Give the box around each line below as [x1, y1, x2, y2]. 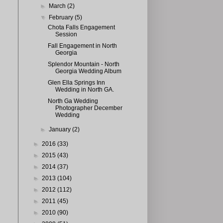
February [49, 14, 75, 21]
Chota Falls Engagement [47, 24, 115, 31]
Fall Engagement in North [47, 42, 117, 49]
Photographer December [55, 105, 122, 111]
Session [55, 31, 77, 38]
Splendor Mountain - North [47, 61, 119, 68]
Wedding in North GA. [55, 86, 114, 93]
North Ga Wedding [47, 98, 98, 105]
